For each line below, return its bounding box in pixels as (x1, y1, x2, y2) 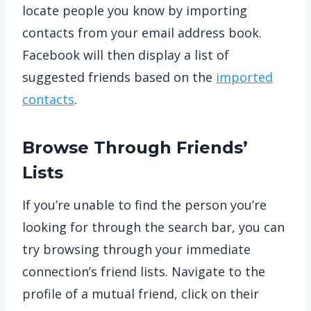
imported (216, 69, 273, 85)
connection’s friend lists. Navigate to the (22, 263, 265, 280)
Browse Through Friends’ (22, 137, 248, 158)
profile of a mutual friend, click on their (22, 285, 259, 302)
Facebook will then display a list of (22, 47, 229, 63)
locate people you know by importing (22, 2, 247, 19)
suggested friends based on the (22, 69, 216, 85)
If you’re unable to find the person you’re (22, 196, 267, 213)
